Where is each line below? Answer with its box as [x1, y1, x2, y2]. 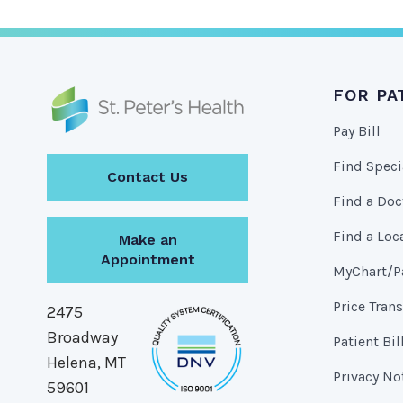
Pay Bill [332, 122, 381, 139]
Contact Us [107, 167, 188, 185]
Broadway [47, 327, 118, 347]
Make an [118, 230, 177, 248]
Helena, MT [47, 352, 126, 372]
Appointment [100, 250, 195, 268]
